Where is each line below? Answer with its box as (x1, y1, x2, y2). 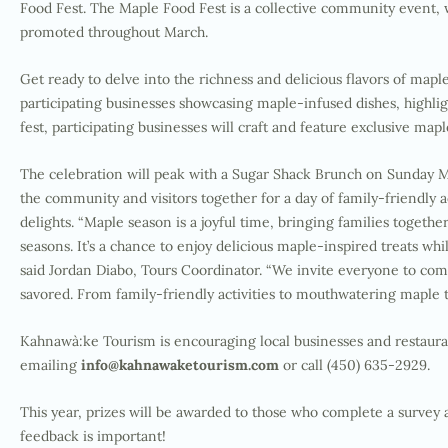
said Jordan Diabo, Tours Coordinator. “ (20, 261, 272, 279)
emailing (20, 356, 81, 374)
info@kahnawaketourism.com (81, 356, 279, 374)
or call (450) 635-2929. (279, 356, 434, 374)
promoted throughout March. (20, 23, 212, 41)
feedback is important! (20, 427, 166, 445)
